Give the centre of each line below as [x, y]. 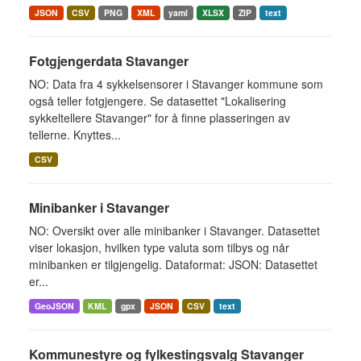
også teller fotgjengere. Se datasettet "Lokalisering [158, 101]
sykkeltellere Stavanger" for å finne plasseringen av [160, 118]
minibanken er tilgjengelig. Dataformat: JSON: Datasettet [173, 264]
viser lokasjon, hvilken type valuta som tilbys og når [159, 247]
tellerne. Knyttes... [75, 135]
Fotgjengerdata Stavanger [109, 61]
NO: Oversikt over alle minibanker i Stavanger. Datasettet [174, 230]
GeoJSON [54, 306]
